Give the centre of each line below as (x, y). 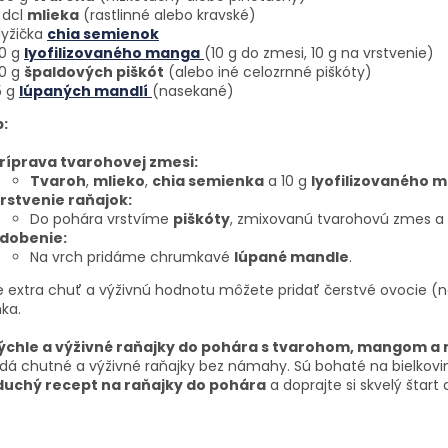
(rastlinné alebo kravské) (167, 14)
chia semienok (103, 33)
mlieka (53, 14)
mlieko (119, 180)
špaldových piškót (94, 71)
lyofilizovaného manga (112, 52)
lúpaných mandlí (83, 90)
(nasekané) (193, 90)
